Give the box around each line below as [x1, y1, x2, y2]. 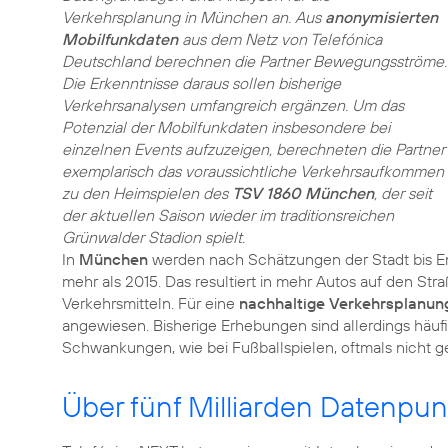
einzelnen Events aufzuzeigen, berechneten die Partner [62, 139, 445, 159]
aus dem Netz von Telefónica [178, 29, 382, 49]
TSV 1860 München [232, 183, 374, 203]
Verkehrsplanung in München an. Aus [62, 7, 325, 27]
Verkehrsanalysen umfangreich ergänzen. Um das [62, 95, 404, 115]
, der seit [374, 183, 432, 203]
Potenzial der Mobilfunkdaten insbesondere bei [62, 117, 390, 137]
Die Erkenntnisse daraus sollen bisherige [62, 73, 341, 93]
